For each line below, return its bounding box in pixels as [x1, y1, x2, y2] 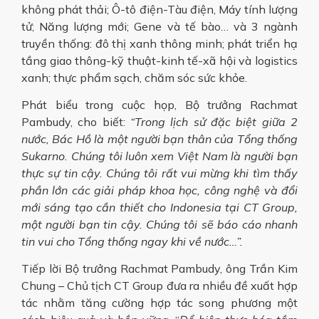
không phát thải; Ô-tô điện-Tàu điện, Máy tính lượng [21, 1, 298, 16]
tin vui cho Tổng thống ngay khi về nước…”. [21, 234, 243, 249]
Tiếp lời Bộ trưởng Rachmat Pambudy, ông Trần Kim [21, 261, 298, 276]
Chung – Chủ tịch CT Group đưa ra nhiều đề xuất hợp [21, 278, 298, 293]
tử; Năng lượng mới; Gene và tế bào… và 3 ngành [21, 19, 298, 33]
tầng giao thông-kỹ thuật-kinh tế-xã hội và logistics [21, 53, 298, 68]
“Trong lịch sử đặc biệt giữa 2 [130, 114, 298, 129]
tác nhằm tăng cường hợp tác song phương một [21, 296, 298, 310]
